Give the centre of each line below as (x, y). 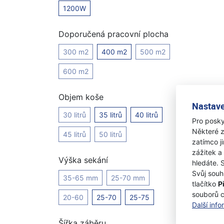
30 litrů (74, 115)
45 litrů (74, 134)
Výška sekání (83, 160)
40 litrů (146, 115)
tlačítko (205, 183)
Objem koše (81, 97)
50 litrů (110, 134)
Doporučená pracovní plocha (113, 34)
